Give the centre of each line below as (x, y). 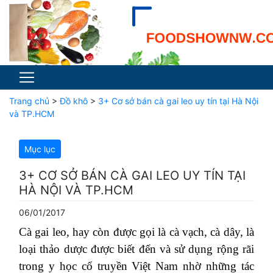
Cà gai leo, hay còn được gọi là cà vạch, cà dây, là (136, 232)
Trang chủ (29, 101)
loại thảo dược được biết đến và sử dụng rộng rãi (136, 249)
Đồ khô (74, 101)
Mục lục (40, 149)
